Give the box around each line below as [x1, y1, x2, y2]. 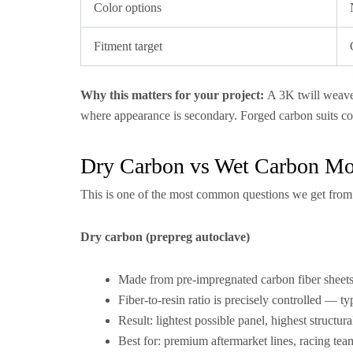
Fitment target [94, 39, 162, 53]
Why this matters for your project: [80, 88, 264, 102]
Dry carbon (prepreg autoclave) [80, 230, 250, 243]
